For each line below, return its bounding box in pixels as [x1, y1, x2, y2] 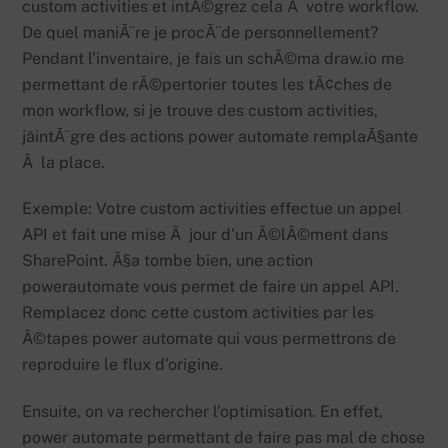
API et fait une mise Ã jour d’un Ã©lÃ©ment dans [22, 225, 389, 245]
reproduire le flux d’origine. [22, 355, 224, 375]
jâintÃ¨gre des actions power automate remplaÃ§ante [22, 126, 419, 146]
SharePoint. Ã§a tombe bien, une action [22, 251, 314, 271]
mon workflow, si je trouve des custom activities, [22, 100, 379, 120]
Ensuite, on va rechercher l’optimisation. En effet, [22, 402, 384, 422]
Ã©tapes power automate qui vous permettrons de [22, 329, 397, 349]
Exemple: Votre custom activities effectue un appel [22, 199, 403, 219]
